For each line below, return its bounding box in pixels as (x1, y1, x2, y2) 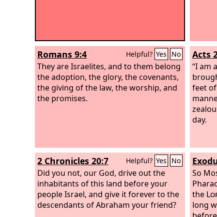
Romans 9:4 (37, 48, 87, 60)
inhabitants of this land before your (37, 178, 168, 189)
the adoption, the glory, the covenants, (37, 71, 179, 82)
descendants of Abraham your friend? (37, 199, 176, 210)
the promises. (37, 93, 88, 104)
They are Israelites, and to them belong (37, 61, 181, 72)
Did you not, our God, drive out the (37, 167, 165, 178)
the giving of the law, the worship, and (37, 82, 177, 93)
